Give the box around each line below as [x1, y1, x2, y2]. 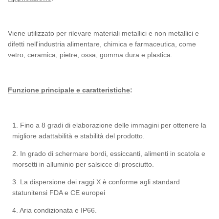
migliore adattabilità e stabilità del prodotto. [12, 132, 145, 140]
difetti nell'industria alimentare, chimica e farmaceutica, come [8, 40, 196, 48]
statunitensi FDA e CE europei [12, 189, 106, 197]
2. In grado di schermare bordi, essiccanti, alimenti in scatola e [12, 150, 206, 157]
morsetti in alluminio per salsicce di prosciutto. [12, 160, 154, 168]
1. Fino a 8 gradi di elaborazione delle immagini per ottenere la [12, 121, 207, 129]
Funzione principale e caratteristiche [8, 86, 130, 94]
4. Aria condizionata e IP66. [12, 206, 97, 214]
